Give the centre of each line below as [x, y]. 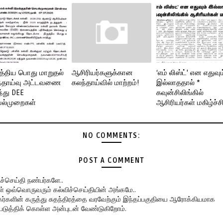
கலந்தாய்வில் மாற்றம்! [105, 82]
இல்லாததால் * [178, 82]
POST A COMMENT [111, 160]
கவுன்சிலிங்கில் [180, 92]
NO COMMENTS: [111, 135]
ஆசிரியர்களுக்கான [102, 72]
